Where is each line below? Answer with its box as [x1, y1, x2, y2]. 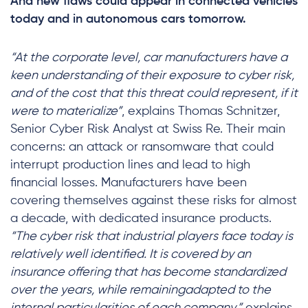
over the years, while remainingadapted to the [10, 284, 271, 296]
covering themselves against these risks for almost [10, 195, 297, 207]
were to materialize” [10, 105, 122, 118]
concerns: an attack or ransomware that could [10, 141, 274, 153]
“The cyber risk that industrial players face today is [10, 230, 293, 243]
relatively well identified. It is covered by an [10, 248, 251, 261]
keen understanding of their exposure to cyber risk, [10, 69, 294, 82]
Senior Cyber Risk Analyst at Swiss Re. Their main [10, 123, 285, 135]
